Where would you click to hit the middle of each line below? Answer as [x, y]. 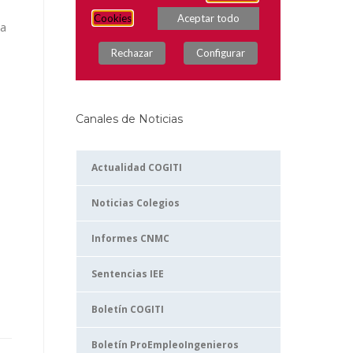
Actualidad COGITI [137, 167]
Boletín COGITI [128, 309]
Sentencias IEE [128, 274]
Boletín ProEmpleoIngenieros [165, 345]
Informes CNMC [130, 238]
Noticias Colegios [136, 203]
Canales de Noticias [129, 119]
